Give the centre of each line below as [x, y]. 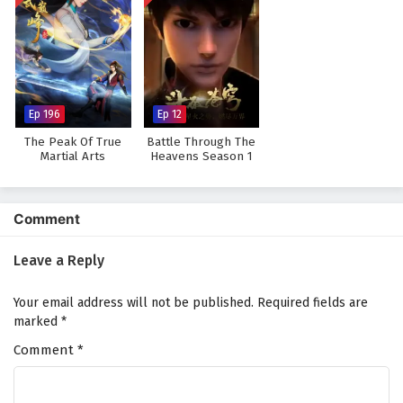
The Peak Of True [73, 142]
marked [37, 322]
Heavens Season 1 [201, 157]
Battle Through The [201, 142]
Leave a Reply [59, 260]
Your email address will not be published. [134, 303]
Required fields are [313, 303]
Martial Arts [73, 157]
